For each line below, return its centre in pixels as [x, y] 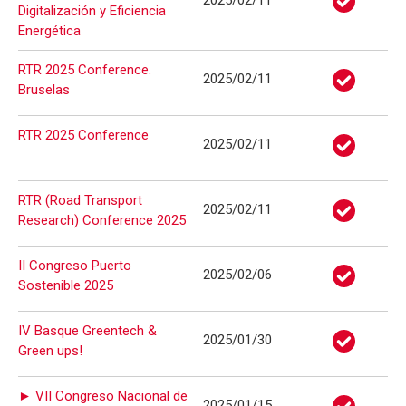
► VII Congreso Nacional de [103, 396]
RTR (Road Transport [80, 200]
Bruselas [44, 90]
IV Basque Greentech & [87, 331]
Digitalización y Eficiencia [92, 11]
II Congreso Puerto [75, 266]
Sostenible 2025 [66, 285]
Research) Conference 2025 [102, 220]
